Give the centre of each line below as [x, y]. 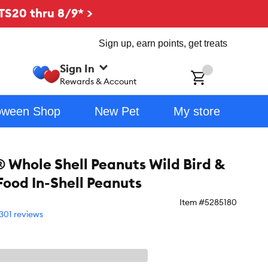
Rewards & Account [98, 81]
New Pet [117, 111]
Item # [192, 202]
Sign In [77, 68]
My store [197, 111]
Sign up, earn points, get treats [163, 43]
